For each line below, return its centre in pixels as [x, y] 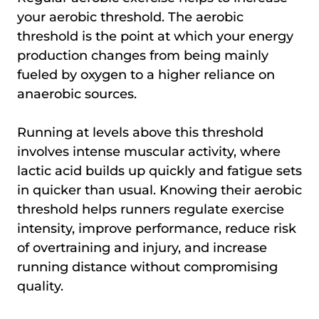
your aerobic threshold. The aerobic [130, 17]
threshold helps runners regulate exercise [151, 209]
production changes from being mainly [143, 55]
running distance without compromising [147, 267]
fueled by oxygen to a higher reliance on [146, 74]
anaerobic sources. [77, 94]
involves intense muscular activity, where [149, 151]
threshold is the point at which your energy [155, 36]
